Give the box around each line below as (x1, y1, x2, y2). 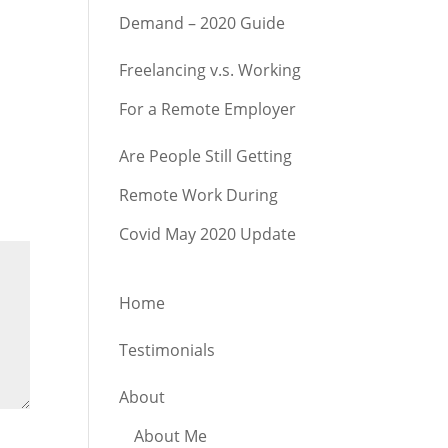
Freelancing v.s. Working (119, 59, 302, 81)
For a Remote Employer (119, 98, 297, 120)
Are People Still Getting (119, 145, 293, 167)
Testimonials (119, 339, 216, 361)
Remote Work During (119, 184, 279, 206)
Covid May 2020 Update (119, 223, 297, 245)
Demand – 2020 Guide (119, 12, 286, 34)
